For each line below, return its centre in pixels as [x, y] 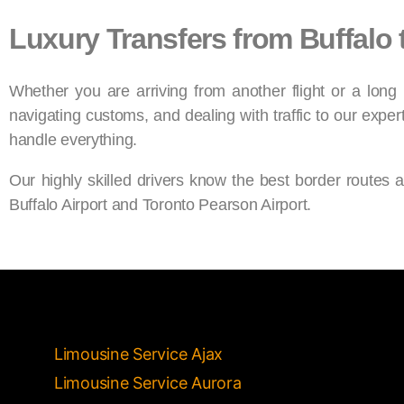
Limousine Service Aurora [148, 382]
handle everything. [73, 139]
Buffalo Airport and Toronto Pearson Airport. [161, 204]
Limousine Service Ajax [139, 353]
